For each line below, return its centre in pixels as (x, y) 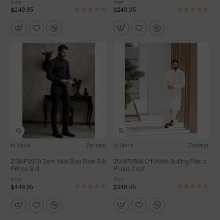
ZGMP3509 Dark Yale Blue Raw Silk (59, 161)
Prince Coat (129, 168)
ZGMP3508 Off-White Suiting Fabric (160, 161)
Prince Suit (25, 168)
